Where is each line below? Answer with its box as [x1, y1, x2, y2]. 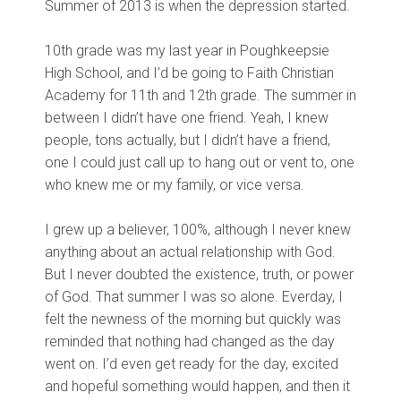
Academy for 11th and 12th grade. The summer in [45, 87, 356, 104]
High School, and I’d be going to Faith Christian [45, 64, 334, 81]
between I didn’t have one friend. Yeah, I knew [45, 109, 328, 126]
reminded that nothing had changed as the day [45, 333, 335, 350]
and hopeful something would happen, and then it [45, 378, 350, 395]
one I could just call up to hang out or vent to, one [45, 154, 354, 171]
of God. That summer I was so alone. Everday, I [45, 288, 343, 305]
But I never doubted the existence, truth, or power [45, 266, 354, 283]
